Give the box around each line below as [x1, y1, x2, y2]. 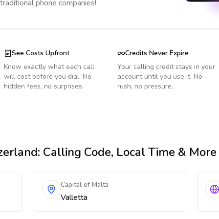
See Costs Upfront [12, 48, 69, 58]
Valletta [61, 192, 88, 203]
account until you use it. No [117, 72, 202, 81]
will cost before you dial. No [4, 72, 91, 81]
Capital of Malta [61, 180, 109, 189]
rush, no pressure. [117, 82, 173, 91]
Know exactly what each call [4, 62, 94, 71]
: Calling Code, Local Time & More [38, 144, 217, 160]
